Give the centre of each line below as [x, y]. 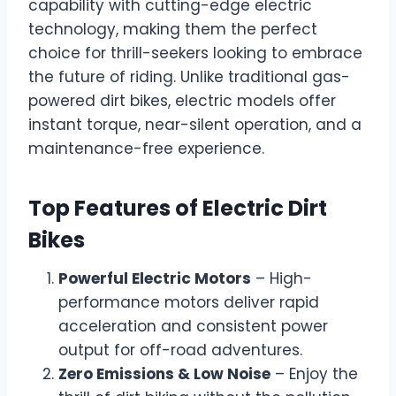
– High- [282, 279]
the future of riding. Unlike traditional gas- [189, 77]
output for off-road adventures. [180, 350]
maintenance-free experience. [146, 149]
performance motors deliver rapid [189, 303]
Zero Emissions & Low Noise [164, 374]
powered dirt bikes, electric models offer [182, 101]
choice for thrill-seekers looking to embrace [195, 53]
